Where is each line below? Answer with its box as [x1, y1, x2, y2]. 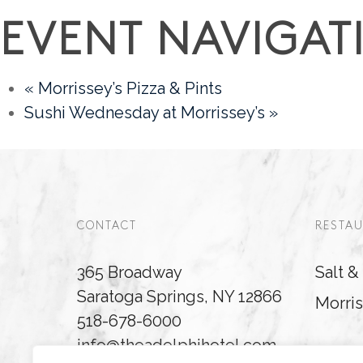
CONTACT [77, 220, 137, 233]
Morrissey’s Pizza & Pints [34, 79, 222, 99]
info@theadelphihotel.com [77, 335, 276, 356]
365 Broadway [77, 263, 182, 283]
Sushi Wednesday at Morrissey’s [24, 103, 269, 123]
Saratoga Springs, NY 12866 [77, 287, 282, 307]
